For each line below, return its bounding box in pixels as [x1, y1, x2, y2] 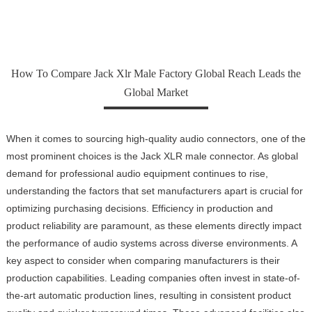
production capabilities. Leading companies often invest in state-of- [6, 272, 300, 283]
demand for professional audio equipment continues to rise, [6, 167, 268, 179]
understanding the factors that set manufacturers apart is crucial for [6, 185, 303, 196]
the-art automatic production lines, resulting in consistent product [6, 289, 291, 301]
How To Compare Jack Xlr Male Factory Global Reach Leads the [10, 67, 301, 79]
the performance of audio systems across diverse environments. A [6, 237, 297, 249]
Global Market [123, 86, 188, 98]
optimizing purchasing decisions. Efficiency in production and [6, 202, 273, 214]
